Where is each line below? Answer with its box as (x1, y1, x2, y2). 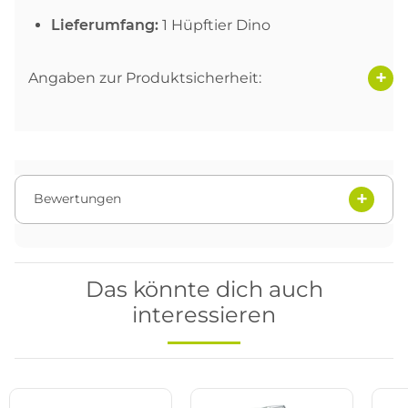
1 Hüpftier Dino (158, 15, 270, 34)
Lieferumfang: (51, 15, 158, 34)
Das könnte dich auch (85, 275, 323, 302)
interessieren (132, 301, 276, 328)
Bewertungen (34, 190, 121, 208)
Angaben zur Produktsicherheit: (28, 69, 261, 87)
